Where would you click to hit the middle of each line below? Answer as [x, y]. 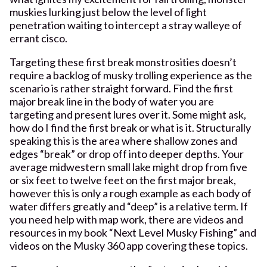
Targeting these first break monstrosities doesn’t [123, 62]
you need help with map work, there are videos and [126, 219]
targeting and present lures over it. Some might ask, [128, 114]
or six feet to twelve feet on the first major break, [123, 180]
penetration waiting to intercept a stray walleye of [126, 25]
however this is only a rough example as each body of [131, 193]
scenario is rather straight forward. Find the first [121, 88]
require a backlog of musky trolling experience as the [131, 75]
